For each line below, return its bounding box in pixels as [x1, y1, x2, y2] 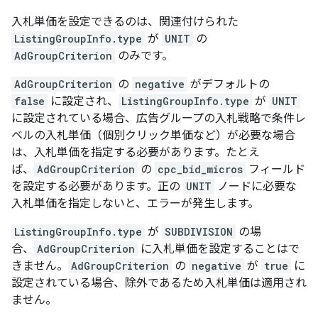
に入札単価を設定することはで [138, 241, 300, 256]
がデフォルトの [187, 77, 270, 91]
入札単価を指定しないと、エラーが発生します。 [11, 196, 259, 210]
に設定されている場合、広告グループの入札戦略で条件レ [11, 111, 306, 125]
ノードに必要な [214, 179, 297, 193]
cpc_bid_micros [158, 162, 243, 176]
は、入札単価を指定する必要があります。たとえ [11, 145, 260, 159]
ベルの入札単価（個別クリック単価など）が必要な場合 [11, 128, 295, 142]
